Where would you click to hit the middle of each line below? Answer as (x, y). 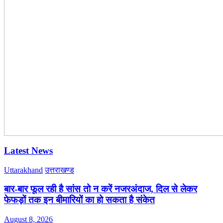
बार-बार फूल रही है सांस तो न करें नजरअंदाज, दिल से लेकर (101, 189)
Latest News (28, 151)
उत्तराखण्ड (59, 170)
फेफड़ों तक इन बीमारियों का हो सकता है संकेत (79, 200)
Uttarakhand (23, 170)
